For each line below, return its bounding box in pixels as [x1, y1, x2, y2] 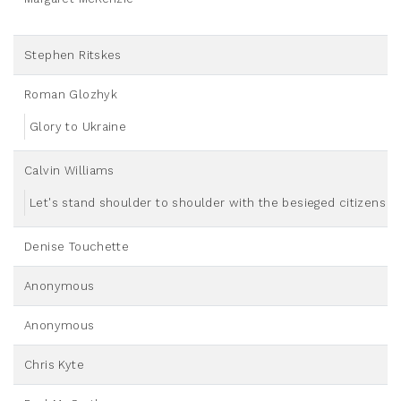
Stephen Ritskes [24, 48, 122, 63]
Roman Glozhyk [24, 88, 118, 102]
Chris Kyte [24, 358, 84, 372]
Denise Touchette [24, 240, 130, 254]
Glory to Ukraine [30, 120, 127, 134]
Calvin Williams [24, 164, 115, 178]
